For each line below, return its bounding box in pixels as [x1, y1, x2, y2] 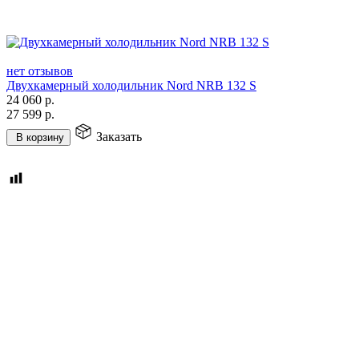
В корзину [16, 131, 64, 143]
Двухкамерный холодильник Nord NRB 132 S [6, 78, 256, 92]
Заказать [96, 129, 142, 143]
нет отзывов [6, 63, 73, 78]
